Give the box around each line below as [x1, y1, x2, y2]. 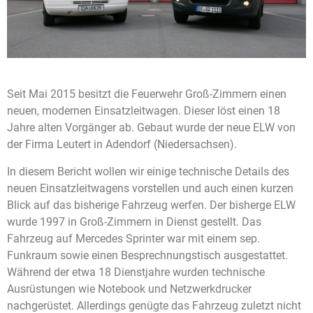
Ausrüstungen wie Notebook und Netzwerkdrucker [7, 282, 252, 296]
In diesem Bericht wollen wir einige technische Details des [7, 164, 289, 178]
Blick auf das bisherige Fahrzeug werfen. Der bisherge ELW [7, 198, 296, 212]
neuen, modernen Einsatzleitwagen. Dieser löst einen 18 [7, 104, 280, 118]
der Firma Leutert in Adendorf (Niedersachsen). [7, 138, 237, 152]
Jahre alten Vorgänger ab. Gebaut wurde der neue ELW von [7, 121, 296, 135]
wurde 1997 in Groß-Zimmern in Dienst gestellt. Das [7, 214, 261, 228]
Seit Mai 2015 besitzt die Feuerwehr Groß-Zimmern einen [7, 87, 286, 101]
